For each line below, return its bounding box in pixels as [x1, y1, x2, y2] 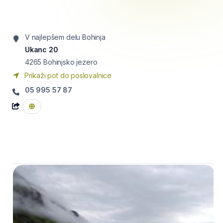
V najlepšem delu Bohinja [25, 33, 106, 41]
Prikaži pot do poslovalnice [22, 71, 112, 80]
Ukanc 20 [25, 45, 58, 54]
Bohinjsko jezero [43, 58, 98, 66]
